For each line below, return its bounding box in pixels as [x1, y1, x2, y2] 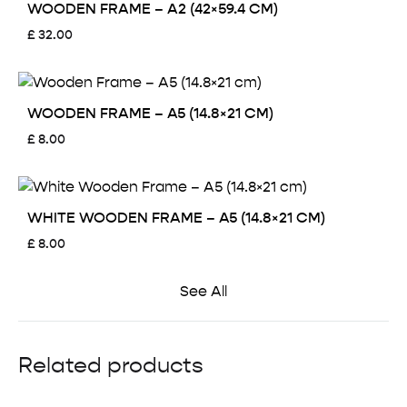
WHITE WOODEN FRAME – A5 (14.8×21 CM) [27, 207, 325, 227]
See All [180, 281, 227, 301]
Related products [18, 351, 203, 379]
